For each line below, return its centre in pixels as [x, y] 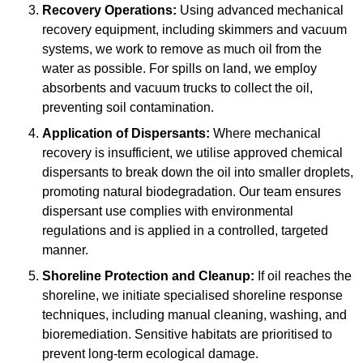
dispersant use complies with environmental [168, 211]
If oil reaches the [303, 276]
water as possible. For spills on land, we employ [179, 69]
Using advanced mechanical [260, 11]
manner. [65, 250]
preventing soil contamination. [128, 108]
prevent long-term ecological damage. [150, 354]
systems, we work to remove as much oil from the [182, 49]
